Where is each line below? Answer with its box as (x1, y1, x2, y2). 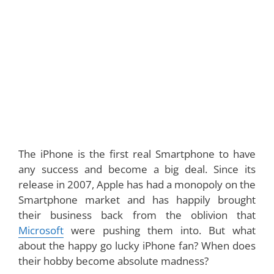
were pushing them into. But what (64, 223, 256, 238)
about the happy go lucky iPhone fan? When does (18, 239, 256, 253)
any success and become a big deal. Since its (18, 162, 256, 177)
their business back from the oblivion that (18, 208, 256, 223)
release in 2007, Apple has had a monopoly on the (18, 177, 256, 192)
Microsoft (18, 223, 64, 238)
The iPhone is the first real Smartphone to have (18, 147, 256, 161)
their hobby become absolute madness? (18, 254, 209, 268)
